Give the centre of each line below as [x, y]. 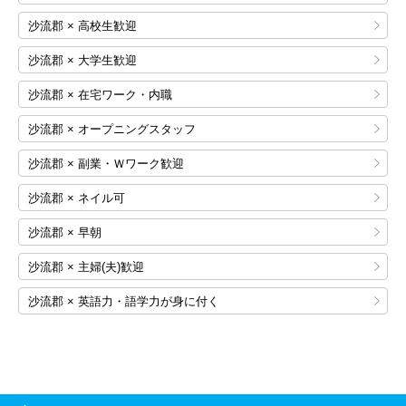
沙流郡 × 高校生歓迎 [82, 26]
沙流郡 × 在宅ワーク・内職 [100, 95]
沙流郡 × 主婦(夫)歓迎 [86, 267]
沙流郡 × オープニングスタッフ [112, 129]
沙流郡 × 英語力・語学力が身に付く [124, 301]
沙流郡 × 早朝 [65, 232]
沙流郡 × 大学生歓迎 [82, 60]
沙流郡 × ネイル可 [77, 198]
